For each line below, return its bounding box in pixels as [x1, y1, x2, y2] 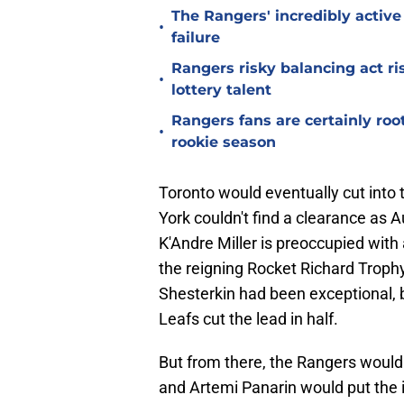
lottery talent [171, 81, 271, 99]
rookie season [171, 133, 276, 151]
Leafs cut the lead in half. [159, 309, 338, 329]
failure [171, 29, 220, 47]
